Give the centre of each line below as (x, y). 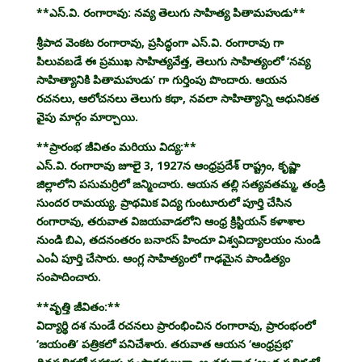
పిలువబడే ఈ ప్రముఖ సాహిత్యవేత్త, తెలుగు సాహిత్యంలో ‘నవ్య (173, 61)
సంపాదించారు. (68, 276)
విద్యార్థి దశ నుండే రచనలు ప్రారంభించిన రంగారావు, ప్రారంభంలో (175, 325)
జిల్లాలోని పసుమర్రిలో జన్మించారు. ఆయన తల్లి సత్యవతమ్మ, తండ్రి (180, 183)
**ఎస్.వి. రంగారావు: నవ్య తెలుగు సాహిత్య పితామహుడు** (170, 12)
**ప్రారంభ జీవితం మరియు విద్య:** (116, 146)
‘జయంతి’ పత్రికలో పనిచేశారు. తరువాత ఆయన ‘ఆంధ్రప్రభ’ (164, 343)
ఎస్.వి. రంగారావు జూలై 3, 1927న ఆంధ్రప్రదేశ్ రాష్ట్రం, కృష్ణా (168, 165)
